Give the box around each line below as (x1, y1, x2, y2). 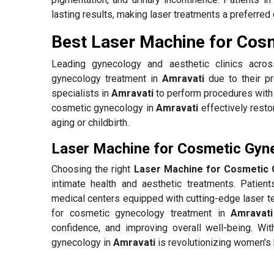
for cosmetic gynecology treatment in (51, 207, 231, 219)
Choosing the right (51, 163, 134, 175)
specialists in (51, 87, 112, 99)
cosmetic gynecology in (51, 102, 157, 114)
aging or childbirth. (51, 116, 131, 128)
